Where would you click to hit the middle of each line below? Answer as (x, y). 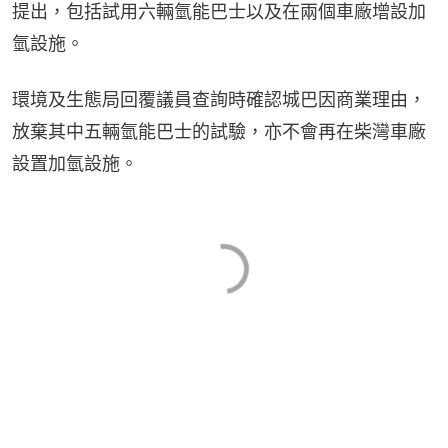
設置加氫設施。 (75, 163)
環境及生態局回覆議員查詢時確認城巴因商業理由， (219, 99)
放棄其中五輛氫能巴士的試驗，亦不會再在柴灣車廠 (219, 131)
